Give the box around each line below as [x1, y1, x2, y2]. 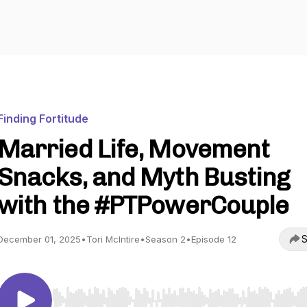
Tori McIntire [86, 234, 140, 245]
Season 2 [145, 234, 186, 245]
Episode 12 [191, 234, 236, 245]
